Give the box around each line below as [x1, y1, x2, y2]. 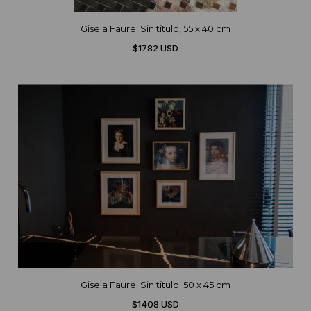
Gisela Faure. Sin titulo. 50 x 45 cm [81, 279, 230, 291]
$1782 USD [133, 42, 178, 54]
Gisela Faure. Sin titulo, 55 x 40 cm [81, 23, 230, 35]
